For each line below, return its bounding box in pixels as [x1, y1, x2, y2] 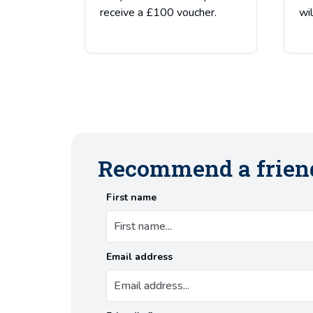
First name [106, 191, 156, 204]
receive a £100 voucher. [99, 4, 217, 20]
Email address [106, 250, 173, 263]
